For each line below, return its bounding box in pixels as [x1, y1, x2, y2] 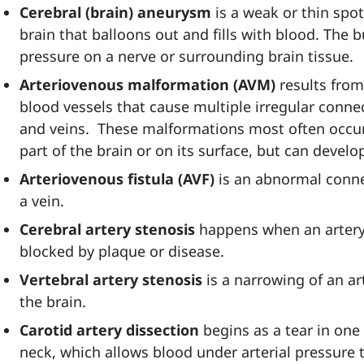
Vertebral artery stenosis [19, 270, 202, 289]
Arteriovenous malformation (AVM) [19, 75, 275, 94]
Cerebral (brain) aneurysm [19, 2, 211, 22]
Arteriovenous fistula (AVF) [19, 169, 214, 188]
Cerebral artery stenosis [19, 219, 195, 239]
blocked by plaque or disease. [19, 241, 224, 261]
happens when [195, 219, 304, 239]
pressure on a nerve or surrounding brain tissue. [19, 46, 353, 66]
